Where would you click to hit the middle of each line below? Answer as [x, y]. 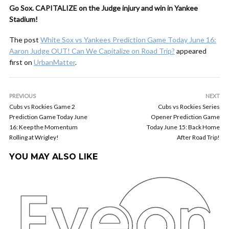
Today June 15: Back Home [183, 127]
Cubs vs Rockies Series [189, 107]
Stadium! [24, 19]
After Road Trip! [198, 137]
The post [25, 40]
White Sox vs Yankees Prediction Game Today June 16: [128, 40]
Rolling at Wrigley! [34, 137]
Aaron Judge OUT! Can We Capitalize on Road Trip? [92, 51]
